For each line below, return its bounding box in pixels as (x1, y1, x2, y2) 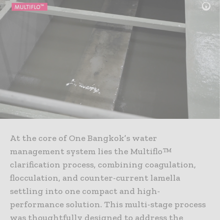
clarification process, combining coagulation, (10, 159, 196, 170)
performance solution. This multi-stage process (10, 199, 206, 210)
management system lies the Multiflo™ (10, 146, 172, 157)
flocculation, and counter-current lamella (10, 172, 180, 184)
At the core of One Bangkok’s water (10, 133, 157, 144)
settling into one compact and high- (10, 186, 160, 197)
